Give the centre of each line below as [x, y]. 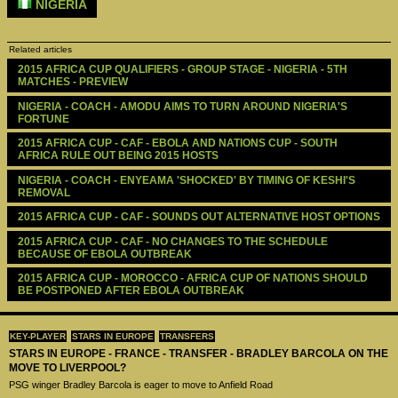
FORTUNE [43, 119]
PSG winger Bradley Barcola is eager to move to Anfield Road [141, 384]
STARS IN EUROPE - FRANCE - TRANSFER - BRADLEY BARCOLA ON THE [199, 354]
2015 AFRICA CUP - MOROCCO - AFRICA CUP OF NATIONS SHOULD [192, 278]
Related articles [40, 50]
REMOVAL [45, 192]
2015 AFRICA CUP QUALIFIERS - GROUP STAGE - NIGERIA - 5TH [182, 69]
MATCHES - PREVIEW [74, 82]
